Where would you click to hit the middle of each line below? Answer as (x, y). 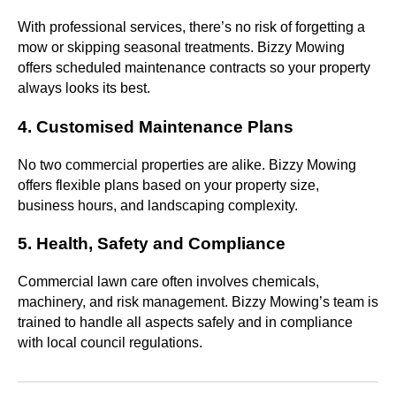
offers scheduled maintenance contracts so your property (194, 68)
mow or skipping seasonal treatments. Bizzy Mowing (181, 48)
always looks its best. (84, 88)
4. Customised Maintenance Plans (156, 127)
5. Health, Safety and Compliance (152, 244)
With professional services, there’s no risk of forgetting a (191, 27)
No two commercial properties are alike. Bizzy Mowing (187, 164)
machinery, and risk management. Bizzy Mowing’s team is (198, 302)
